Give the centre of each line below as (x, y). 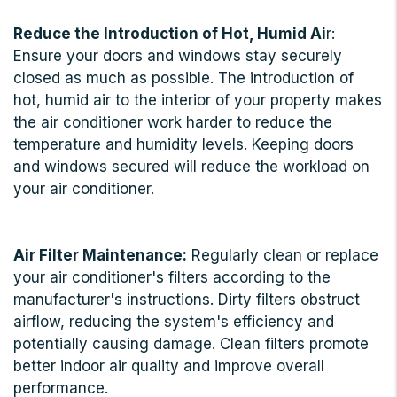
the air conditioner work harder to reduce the (173, 123)
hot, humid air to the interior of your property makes (198, 101)
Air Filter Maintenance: (100, 256)
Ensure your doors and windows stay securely (178, 56)
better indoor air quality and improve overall (169, 366)
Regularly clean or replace (283, 256)
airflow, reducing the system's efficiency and (174, 322)
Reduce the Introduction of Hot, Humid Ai (170, 34)
